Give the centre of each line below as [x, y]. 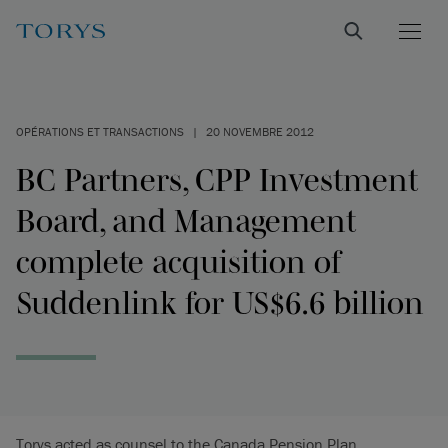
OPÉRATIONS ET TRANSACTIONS [100, 131]
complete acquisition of [178, 261]
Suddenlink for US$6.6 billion [220, 302]
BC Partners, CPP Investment [217, 179]
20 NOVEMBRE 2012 [260, 131]
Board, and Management [186, 220]
